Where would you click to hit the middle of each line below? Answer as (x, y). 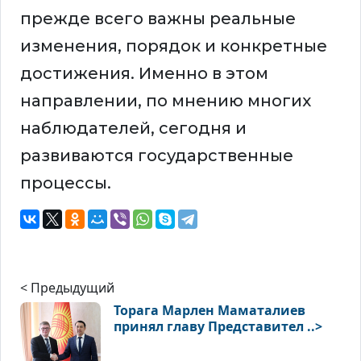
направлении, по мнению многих (166, 101)
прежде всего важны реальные (158, 19)
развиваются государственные (157, 156)
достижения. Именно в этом (144, 74)
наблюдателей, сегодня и (133, 129)
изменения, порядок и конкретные (174, 46)
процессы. (66, 183)
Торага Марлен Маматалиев (210, 311)
